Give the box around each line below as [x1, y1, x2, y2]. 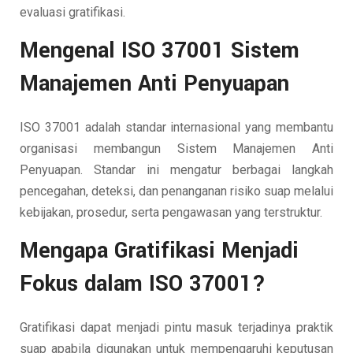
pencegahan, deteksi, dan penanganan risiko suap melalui [20, 183, 333, 199]
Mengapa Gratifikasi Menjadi [20, 235, 299, 266]
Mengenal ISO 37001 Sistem [20, 35, 299, 66]
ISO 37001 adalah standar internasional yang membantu [20, 119, 333, 135]
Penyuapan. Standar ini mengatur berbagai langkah [20, 162, 333, 177]
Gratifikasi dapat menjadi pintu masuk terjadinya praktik [20, 319, 333, 335]
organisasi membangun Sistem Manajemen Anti [20, 140, 333, 156]
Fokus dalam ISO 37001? [20, 268, 266, 299]
